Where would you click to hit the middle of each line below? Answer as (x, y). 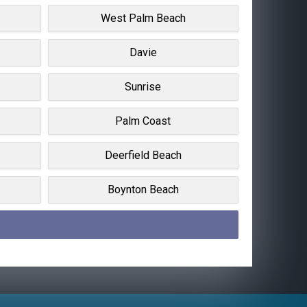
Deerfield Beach (143, 155)
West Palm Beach (143, 18)
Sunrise (143, 86)
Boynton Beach (143, 189)
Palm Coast (143, 121)
